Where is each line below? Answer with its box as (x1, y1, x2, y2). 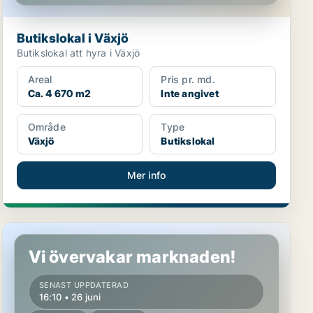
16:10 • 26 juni (38, 291, 101, 303)
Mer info (126, 169, 166, 181)
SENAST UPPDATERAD (38, 280, 129, 290)
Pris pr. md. (161, 73, 215, 85)
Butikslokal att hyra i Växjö (16, 47, 140, 59)
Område (27, 121, 66, 133)
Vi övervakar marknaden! (28, 247, 236, 267)
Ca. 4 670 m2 (27, 87, 92, 99)
